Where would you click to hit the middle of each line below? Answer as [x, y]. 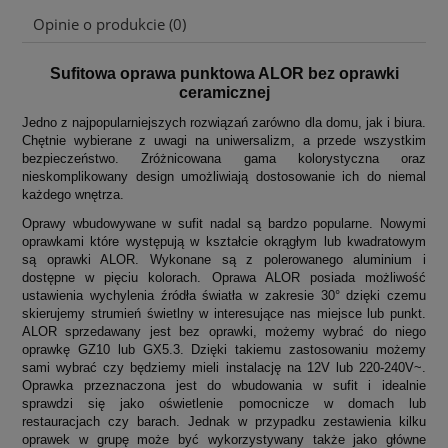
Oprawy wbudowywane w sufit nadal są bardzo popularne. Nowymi [224, 224]
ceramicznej [224, 93]
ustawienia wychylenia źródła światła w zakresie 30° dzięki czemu [224, 296]
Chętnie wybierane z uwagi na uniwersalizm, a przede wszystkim [224, 141]
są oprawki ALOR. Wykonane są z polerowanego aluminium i [224, 260]
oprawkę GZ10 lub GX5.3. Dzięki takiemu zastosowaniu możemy [224, 350]
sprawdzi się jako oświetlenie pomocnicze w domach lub [224, 404]
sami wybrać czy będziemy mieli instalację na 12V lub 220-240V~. [224, 368]
